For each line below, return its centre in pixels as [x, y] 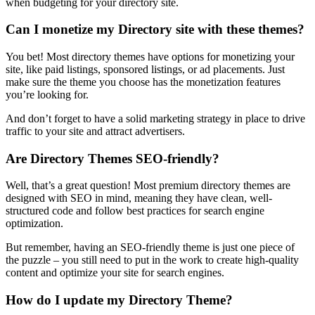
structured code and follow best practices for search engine [135, 211]
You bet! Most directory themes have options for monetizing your [150, 56]
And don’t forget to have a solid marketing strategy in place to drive [155, 118]
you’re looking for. [47, 94]
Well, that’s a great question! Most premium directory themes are [148, 186]
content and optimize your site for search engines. [115, 273]
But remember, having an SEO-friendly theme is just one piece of [150, 247]
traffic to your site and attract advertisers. [95, 131]
